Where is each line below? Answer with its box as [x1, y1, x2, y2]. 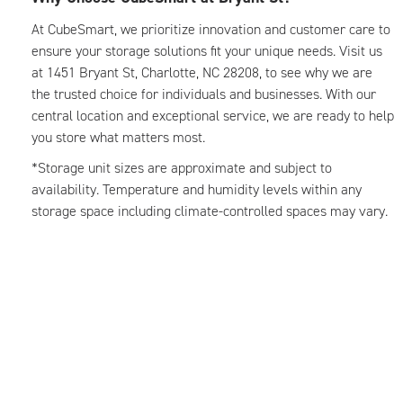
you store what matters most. [31, 128, 209, 147]
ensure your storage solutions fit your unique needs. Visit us [31, 41, 382, 60]
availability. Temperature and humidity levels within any [31, 180, 362, 199]
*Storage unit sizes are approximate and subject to [31, 158, 332, 177]
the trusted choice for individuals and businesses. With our [31, 85, 376, 103]
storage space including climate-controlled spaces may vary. [31, 201, 390, 220]
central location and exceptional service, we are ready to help [31, 106, 394, 125]
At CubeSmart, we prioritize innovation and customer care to [31, 20, 390, 39]
